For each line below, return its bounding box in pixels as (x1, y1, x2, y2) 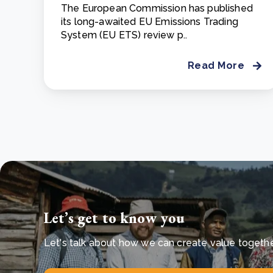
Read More (187, 59, 245, 71)
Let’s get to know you (44, 208, 185, 227)
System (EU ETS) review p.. (61, 29, 188, 41)
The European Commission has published (61, 2, 253, 14)
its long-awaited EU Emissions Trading (61, 15, 238, 27)
